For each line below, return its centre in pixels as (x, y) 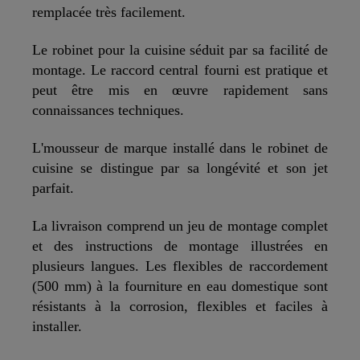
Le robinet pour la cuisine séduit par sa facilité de (180, 49)
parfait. (53, 188)
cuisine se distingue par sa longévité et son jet (180, 168)
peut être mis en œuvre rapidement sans (180, 90)
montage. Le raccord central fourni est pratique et (180, 70)
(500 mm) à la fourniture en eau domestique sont (180, 286)
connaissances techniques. (108, 110)
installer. (57, 326)
